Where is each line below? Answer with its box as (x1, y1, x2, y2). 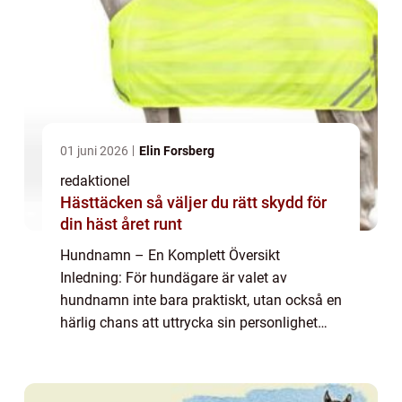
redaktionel (60, 172, 130, 190)
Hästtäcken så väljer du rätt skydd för (60, 193, 146, 213)
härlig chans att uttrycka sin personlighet (60, 314, 318, 332)
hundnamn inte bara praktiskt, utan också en (60, 292, 342, 310)
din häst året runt (60, 214, 182, 234)
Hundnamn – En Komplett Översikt (60, 247, 280, 265)
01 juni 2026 (60, 144, 131, 159)
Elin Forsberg (139, 144, 214, 159)
